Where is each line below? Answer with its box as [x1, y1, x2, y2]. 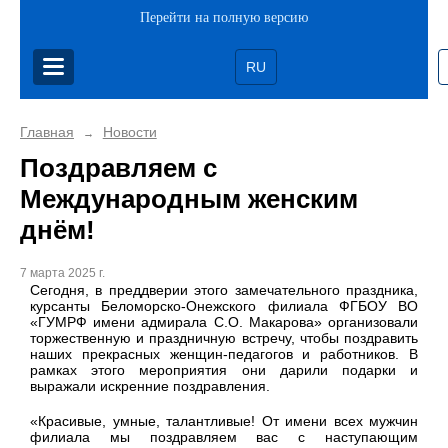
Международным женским [20, 184, 358, 214]
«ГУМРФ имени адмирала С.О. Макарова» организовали [30, 314, 418, 331]
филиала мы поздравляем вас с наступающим [30, 429, 418, 446]
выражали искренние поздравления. [30, 378, 270, 395]
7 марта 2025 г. [20, 266, 105, 281]
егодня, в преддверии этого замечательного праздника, [40, 282, 418, 299]
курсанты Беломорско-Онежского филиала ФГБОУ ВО [30, 298, 418, 315]
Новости [102, 124, 157, 140]
